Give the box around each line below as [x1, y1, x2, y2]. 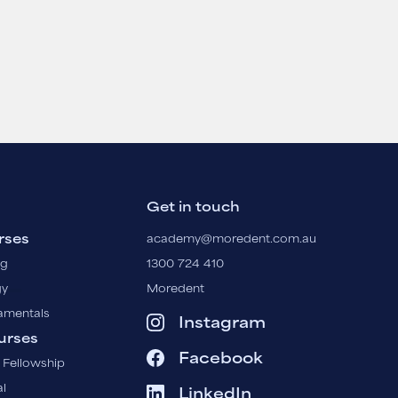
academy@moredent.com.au [147, 235, 317, 245]
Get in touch [147, 202, 241, 215]
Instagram [179, 317, 267, 331]
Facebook [179, 353, 264, 367]
